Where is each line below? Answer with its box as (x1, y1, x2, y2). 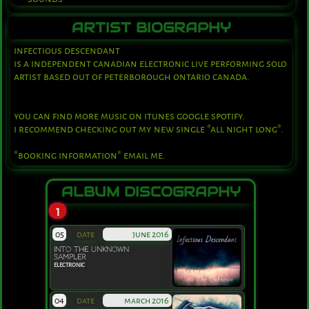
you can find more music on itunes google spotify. (14, 110, 245, 123)
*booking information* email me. (14, 149, 166, 163)
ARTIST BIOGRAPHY (71, 19, 231, 37)
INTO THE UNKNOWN (54, 245, 130, 255)
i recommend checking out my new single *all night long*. (14, 123, 283, 137)
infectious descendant (14, 44, 122, 58)
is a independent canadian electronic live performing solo (14, 57, 287, 71)
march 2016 (124, 295, 170, 307)
